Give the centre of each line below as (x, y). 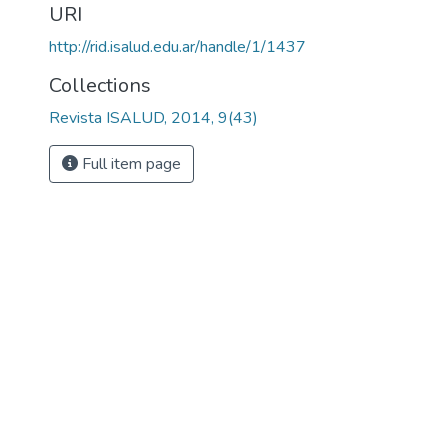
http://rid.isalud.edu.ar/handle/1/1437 (177, 47)
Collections (100, 85)
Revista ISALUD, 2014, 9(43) (153, 118)
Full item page (129, 164)
